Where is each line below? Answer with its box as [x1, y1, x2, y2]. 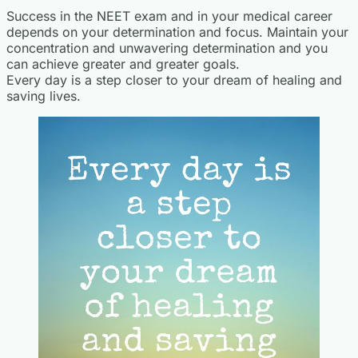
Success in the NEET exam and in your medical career [6, 7, 332, 24]
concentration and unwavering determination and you [6, 39, 328, 56]
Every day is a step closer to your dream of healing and [6, 71, 342, 88]
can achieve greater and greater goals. [6, 55, 240, 72]
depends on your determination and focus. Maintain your [6, 23, 348, 40]
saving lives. [6, 87, 81, 104]
